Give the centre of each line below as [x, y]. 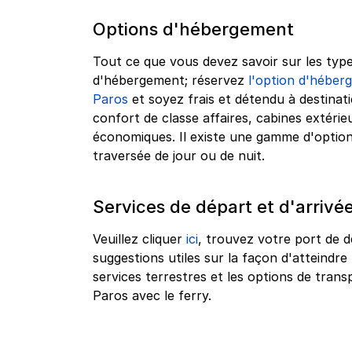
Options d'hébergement [193, 29]
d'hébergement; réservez [170, 81]
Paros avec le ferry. [152, 296]
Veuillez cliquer [139, 239]
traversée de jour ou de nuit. [179, 156]
